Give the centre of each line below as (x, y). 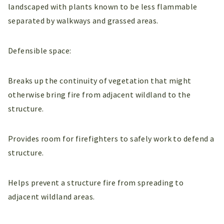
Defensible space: (40, 50)
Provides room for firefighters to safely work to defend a (111, 138)
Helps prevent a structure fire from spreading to (96, 182)
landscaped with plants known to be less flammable (103, 6)
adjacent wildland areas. (51, 196)
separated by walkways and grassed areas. (83, 20)
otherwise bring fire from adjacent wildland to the (99, 94)
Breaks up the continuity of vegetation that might (100, 80)
